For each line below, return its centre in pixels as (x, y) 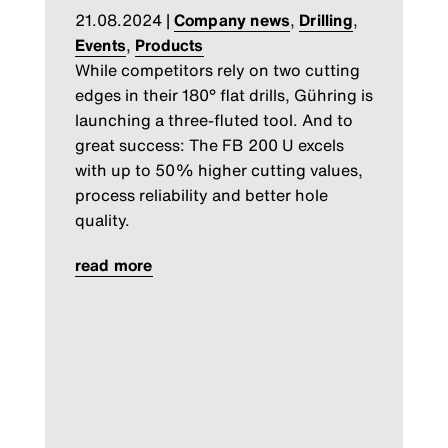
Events (100, 44)
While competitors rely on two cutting (217, 69)
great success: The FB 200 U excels (209, 144)
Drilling (326, 19)
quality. (102, 219)
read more (113, 264)
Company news (232, 19)
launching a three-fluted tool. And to (213, 119)
